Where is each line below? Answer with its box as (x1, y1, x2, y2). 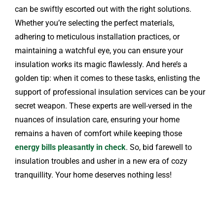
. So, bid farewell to (125, 143, 192, 152)
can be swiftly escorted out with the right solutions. (14, 4, 191, 14)
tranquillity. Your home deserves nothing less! (14, 170, 172, 180)
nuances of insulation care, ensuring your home (14, 115, 180, 125)
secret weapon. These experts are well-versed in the (14, 101, 192, 111)
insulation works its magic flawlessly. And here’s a (14, 60, 187, 70)
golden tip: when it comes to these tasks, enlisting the (14, 74, 200, 83)
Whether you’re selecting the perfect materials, (14, 18, 174, 28)
